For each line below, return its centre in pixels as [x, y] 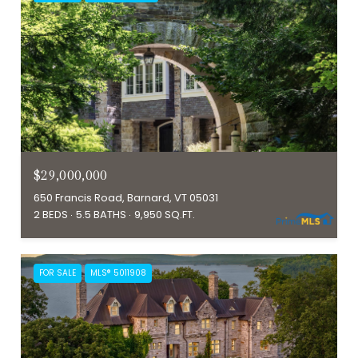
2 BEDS [51, 214]
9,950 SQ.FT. [165, 214]
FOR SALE [58, 272]
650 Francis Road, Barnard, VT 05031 [126, 197]
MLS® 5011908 [118, 272]
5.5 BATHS [101, 214]
